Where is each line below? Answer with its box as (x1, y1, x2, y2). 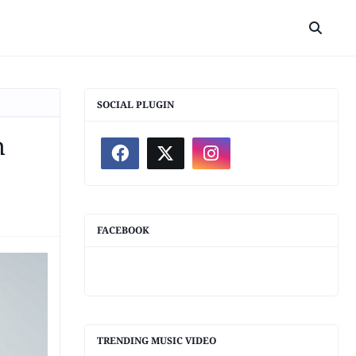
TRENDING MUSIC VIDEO (97, 334, 216, 347)
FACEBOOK (97, 223, 149, 237)
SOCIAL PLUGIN (97, 98, 174, 111)
